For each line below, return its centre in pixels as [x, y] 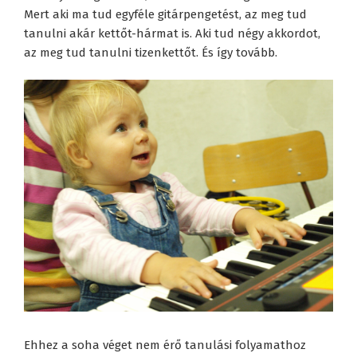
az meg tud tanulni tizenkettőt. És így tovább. [151, 52]
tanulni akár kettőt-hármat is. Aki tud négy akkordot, [172, 33]
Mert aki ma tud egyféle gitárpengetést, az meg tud [165, 14]
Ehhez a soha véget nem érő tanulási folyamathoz [165, 345]
